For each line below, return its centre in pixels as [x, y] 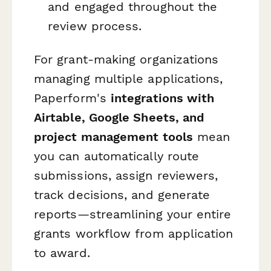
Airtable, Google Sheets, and [119, 118]
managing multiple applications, [129, 79]
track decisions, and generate [122, 195]
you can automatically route [117, 156]
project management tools [113, 137]
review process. [95, 26]
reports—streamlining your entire [133, 214]
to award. [62, 253]
